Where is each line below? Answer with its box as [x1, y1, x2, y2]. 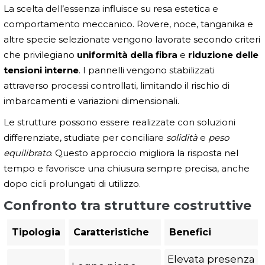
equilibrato [4, 147, 51, 159]
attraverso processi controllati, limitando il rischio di [4, 79, 230, 91]
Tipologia [12, 226, 60, 238]
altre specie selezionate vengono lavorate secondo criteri [4, 33, 260, 45]
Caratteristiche [73, 226, 149, 238]
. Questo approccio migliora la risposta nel [51, 147, 238, 159]
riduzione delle [188, 49, 258, 60]
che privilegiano [4, 49, 77, 60]
